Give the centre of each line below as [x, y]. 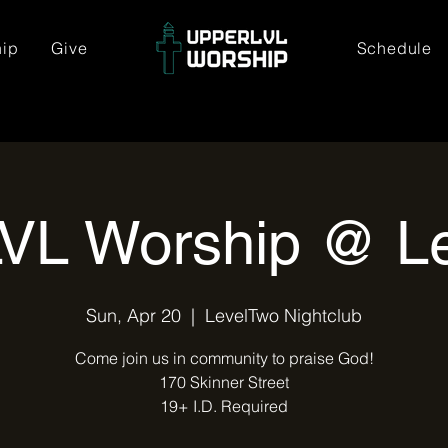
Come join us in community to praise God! [224, 358]
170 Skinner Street [224, 382]
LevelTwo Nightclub [283, 315]
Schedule [394, 48]
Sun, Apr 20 [133, 315]
